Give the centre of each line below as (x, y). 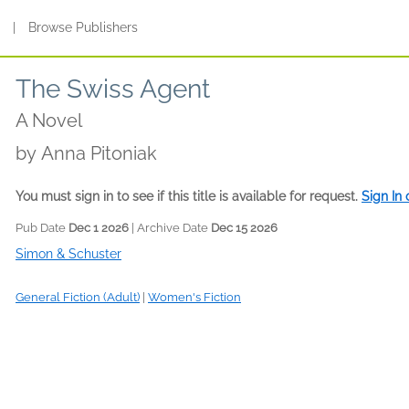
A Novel (49, 121)
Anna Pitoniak (99, 153)
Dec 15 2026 (244, 228)
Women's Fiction (194, 297)
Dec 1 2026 (99, 228)
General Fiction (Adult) (78, 297)
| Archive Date (170, 228)
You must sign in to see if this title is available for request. (189, 196)
